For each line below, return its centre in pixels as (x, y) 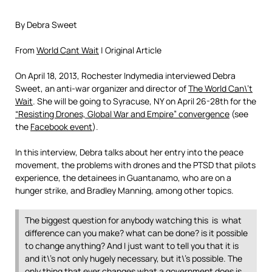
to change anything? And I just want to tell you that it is (132, 246)
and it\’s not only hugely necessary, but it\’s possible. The (134, 258)
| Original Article (130, 50)
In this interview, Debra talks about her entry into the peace (129, 152)
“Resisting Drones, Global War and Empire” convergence (122, 114)
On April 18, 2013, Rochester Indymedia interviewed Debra (125, 76)
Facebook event (61, 127)
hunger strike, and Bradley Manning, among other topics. (124, 190)
